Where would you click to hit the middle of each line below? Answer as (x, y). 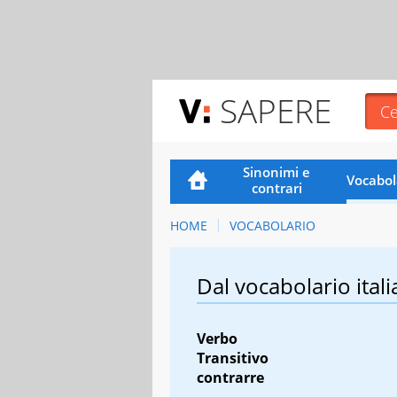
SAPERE (276, 110)
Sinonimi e (277, 171)
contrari (276, 187)
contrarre (230, 377)
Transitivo (233, 358)
